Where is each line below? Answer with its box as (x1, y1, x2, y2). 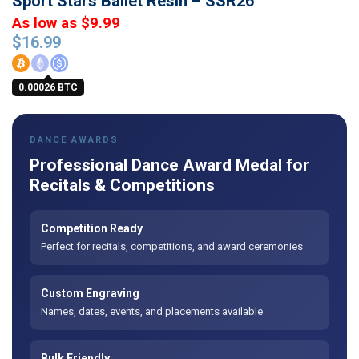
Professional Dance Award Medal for (30, 155, 309, 175)
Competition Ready (41, 222, 143, 236)
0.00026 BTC (18, 82, 78, 94)
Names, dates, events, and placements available (41, 305, 263, 318)
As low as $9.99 (12, 14, 120, 33)
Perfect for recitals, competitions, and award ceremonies (41, 240, 303, 253)
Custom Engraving (41, 287, 139, 301)
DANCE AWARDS (30, 135, 119, 146)
